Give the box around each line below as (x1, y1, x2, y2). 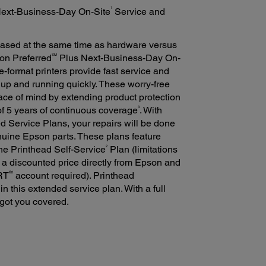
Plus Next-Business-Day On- (56, 52, 180, 64)
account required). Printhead (12, 170, 134, 182)
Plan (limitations (107, 144, 178, 156)
